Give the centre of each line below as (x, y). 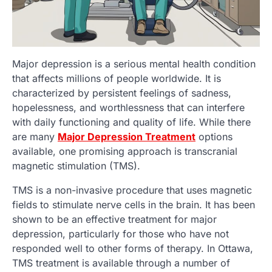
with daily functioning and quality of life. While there (131, 122)
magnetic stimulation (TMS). (76, 165)
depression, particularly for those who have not (121, 233)
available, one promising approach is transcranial (125, 151)
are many (35, 136)
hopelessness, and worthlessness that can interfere (128, 107)
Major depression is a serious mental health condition (134, 63)
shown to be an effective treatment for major (114, 219)
